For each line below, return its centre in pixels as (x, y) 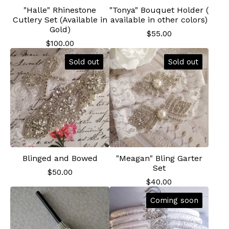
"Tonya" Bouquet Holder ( (159, 10)
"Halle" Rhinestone (60, 10)
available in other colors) (159, 20)
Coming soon (174, 200)
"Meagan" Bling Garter (159, 158)
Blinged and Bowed (60, 158)
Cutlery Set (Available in (60, 20)
